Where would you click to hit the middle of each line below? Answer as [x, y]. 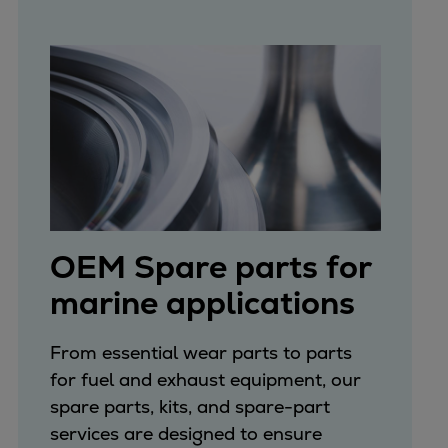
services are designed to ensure [185, 433]
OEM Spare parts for [210, 266]
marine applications [202, 302]
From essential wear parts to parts [200, 352]
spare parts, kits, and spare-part [189, 406]
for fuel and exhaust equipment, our [205, 379]
